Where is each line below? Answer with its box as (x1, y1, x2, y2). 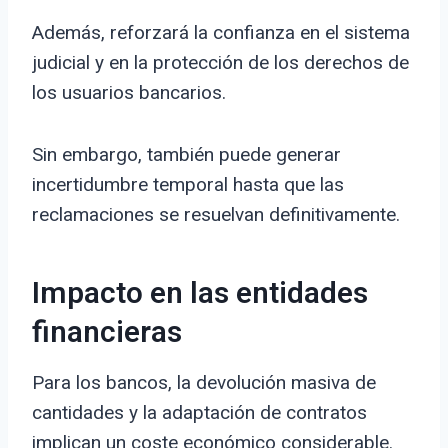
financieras (32, 311, 182, 356)
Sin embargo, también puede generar (32, 143, 341, 167)
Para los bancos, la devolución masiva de (32, 371, 376, 395)
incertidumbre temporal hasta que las (32, 173, 344, 197)
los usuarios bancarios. (32, 81, 226, 105)
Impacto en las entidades (32, 272, 368, 317)
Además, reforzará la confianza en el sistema (32, 21, 410, 45)
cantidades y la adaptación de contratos (32, 401, 367, 425)
